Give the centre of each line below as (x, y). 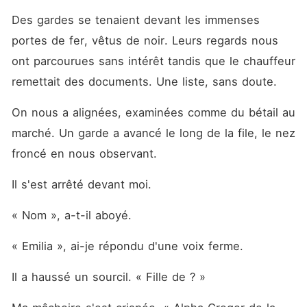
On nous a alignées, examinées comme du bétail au (153, 112)
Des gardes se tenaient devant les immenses (135, 20)
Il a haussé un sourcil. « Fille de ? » (108, 277)
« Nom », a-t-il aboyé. (73, 215)
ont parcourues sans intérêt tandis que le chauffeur (153, 61)
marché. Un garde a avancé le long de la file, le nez (153, 133)
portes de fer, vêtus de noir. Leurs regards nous (145, 40)
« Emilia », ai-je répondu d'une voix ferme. (129, 246)
